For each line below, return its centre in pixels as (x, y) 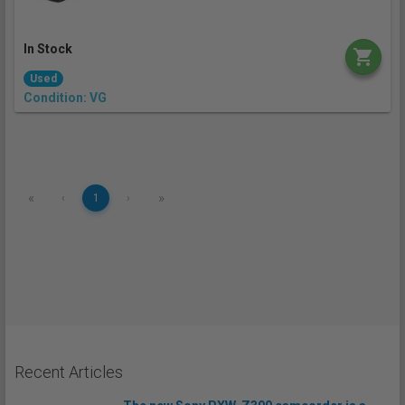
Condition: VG (65, 98)
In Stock (48, 49)
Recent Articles (69, 372)
